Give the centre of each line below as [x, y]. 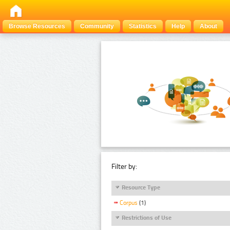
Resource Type [141, 187]
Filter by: [124, 166]
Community [97, 26]
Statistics [143, 26]
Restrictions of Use [147, 217]
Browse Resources [37, 26]
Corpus [129, 203]
